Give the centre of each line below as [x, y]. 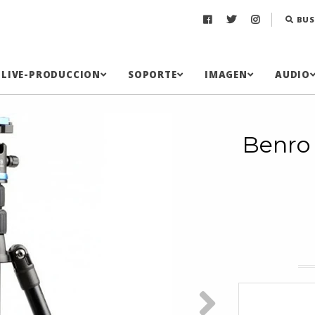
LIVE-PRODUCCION [51, 75]
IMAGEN [226, 75]
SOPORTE [153, 75]
